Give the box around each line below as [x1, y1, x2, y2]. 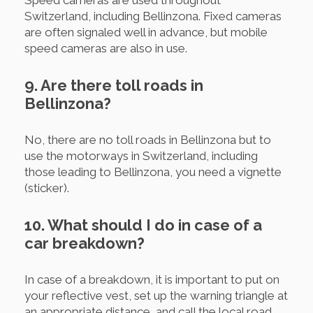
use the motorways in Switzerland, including [24, 148, 258, 163]
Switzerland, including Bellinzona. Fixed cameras [24, 8, 282, 23]
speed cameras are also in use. [24, 41, 187, 55]
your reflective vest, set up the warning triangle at [24, 288, 288, 303]
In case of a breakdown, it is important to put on [24, 272, 279, 286]
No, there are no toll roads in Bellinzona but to [24, 132, 271, 147]
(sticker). [24, 180, 69, 195]
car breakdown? [24, 233, 145, 252]
